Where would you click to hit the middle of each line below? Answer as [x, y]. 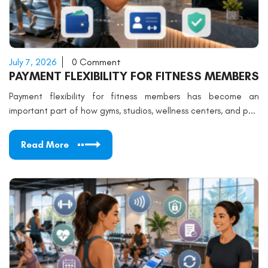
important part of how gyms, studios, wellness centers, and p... [132, 111]
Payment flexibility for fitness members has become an [134, 96]
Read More [45, 145]
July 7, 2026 [33, 62]
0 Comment [96, 62]
